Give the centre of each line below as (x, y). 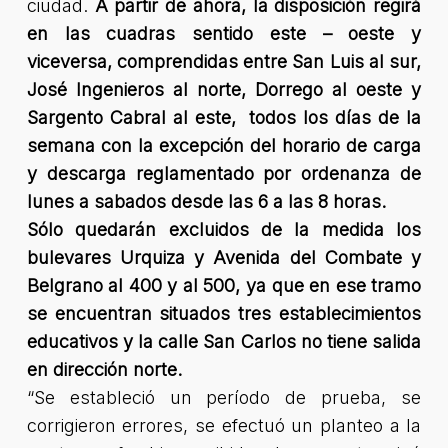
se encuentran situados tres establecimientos (224, 313)
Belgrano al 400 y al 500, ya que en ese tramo (224, 285)
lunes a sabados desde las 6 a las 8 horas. (206, 201)
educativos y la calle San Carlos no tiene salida (224, 341)
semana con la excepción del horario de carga (224, 145)
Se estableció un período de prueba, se (227, 397)
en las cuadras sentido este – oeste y (224, 33)
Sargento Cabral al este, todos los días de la (224, 117)
